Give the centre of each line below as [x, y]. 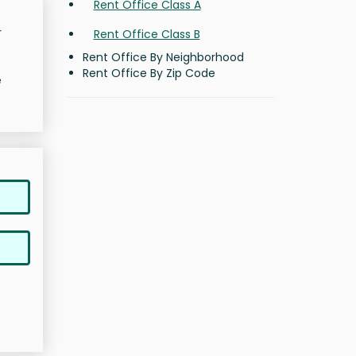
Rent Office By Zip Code [149, 73]
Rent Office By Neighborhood [163, 57]
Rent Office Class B [147, 34]
